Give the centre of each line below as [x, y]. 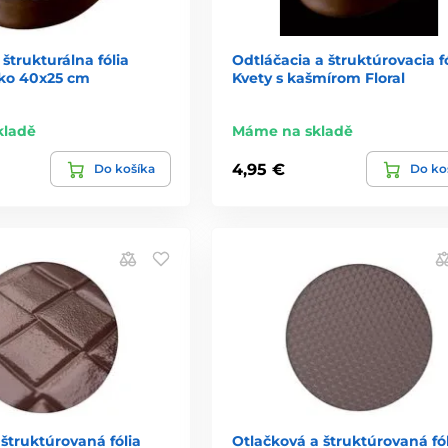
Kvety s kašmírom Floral [318, 78]
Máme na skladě [292, 131]
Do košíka [124, 169]
